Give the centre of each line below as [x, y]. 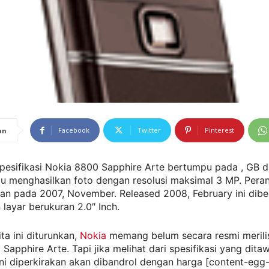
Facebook [74, 130]
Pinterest [219, 130]
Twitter [149, 130]
